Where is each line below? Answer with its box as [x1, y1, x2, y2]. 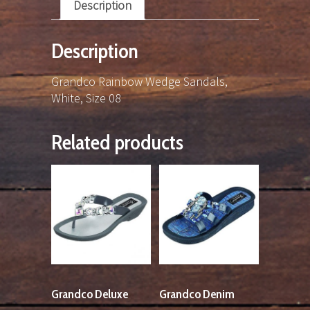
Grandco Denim [159, 286, 235, 302]
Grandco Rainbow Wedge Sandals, [51, 73, 228, 90]
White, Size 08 [51, 90, 121, 107]
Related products [51, 129, 183, 156]
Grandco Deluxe [51, 286, 128, 302]
